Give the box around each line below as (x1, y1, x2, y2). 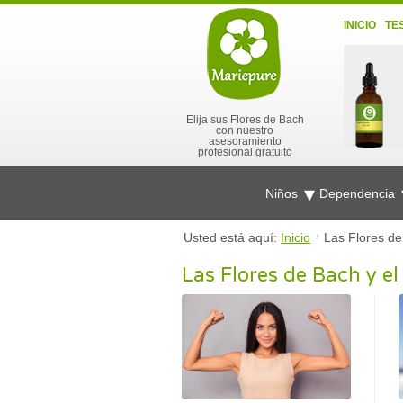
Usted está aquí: (184, 230, 281, 245)
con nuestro (216, 124, 273, 137)
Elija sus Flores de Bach (185, 113, 304, 126)
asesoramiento (208, 135, 282, 148)
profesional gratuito (197, 146, 292, 158)
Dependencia (319, 186, 399, 201)
